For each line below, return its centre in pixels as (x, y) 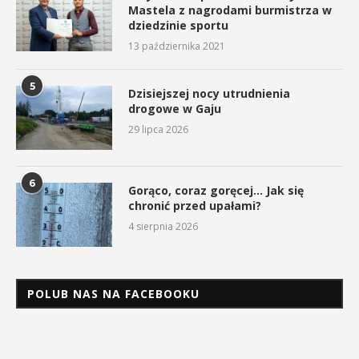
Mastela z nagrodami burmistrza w (230, 10)
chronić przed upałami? (195, 206)
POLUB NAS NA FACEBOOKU (113, 294)
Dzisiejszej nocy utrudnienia (209, 94)
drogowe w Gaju (175, 109)
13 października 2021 (177, 46)
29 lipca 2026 (158, 130)
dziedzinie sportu (178, 26)
